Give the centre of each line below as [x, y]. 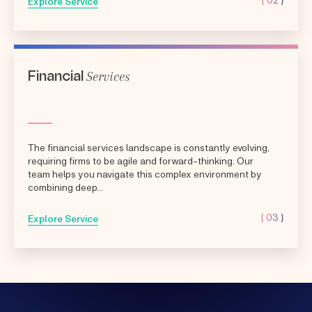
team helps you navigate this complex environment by [145, 173]
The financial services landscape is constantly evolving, [149, 147]
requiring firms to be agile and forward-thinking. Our [141, 160]
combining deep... [65, 187]
